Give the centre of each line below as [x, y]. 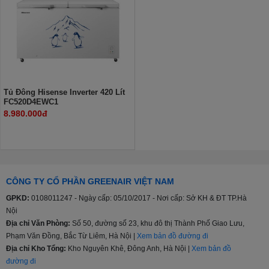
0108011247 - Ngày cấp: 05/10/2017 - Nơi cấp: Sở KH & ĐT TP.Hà [138, 198]
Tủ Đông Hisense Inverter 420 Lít [64, 92]
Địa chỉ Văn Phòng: [38, 223]
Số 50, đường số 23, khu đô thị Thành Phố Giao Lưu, [157, 223]
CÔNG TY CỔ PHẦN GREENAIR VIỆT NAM [90, 181]
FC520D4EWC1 [31, 101]
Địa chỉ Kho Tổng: [36, 248]
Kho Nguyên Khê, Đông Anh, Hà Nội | [129, 248]
